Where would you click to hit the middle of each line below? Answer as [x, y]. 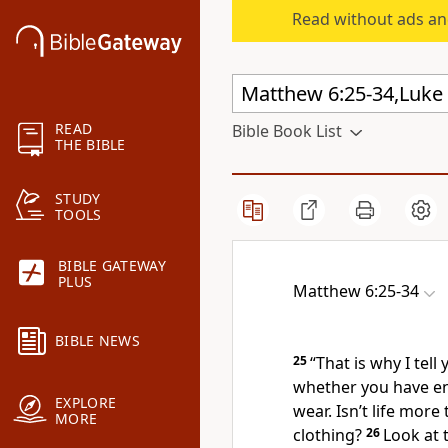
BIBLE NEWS [97, 341]
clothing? [327, 435]
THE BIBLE [90, 145]
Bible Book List [287, 131]
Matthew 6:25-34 [356, 291]
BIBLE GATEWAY [112, 266]
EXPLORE [86, 403]
